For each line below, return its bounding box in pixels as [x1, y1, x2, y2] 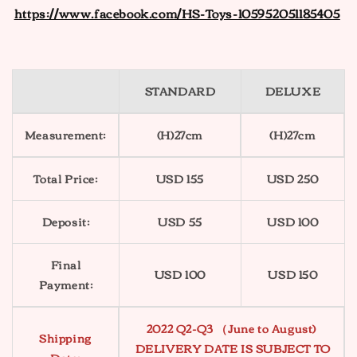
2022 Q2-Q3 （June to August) [146, 318, 317, 339]
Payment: [38, 274, 93, 295]
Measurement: [24, 124, 107, 145]
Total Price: [33, 168, 98, 189]
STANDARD [144, 80, 216, 101]
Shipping [39, 328, 92, 348]
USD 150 [268, 264, 318, 284]
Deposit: [41, 211, 90, 232]
